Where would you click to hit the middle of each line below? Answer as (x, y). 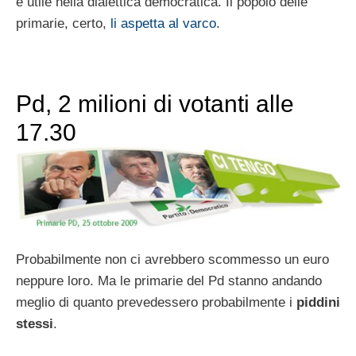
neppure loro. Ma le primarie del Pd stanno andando (169, 281)
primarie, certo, (63, 23)
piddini (318, 303)
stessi (35, 324)
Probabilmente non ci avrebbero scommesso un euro (172, 260)
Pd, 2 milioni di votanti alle (155, 103)
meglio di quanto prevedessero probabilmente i (156, 303)
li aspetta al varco (163, 23)
